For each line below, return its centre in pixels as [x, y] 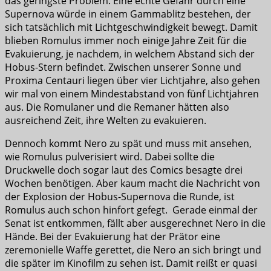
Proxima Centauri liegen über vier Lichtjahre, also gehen [132, 81]
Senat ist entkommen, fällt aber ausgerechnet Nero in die [135, 224]
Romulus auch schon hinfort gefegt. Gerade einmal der [131, 210]
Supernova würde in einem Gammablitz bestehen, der [128, 14]
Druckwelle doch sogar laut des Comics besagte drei [124, 170]
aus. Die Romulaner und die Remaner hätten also [117, 107]
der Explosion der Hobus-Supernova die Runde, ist [120, 197]
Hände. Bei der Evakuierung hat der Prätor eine [113, 237]
